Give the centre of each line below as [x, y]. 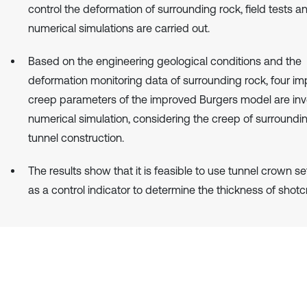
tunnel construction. [76, 137]
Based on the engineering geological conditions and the [165, 61]
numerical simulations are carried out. [119, 28]
